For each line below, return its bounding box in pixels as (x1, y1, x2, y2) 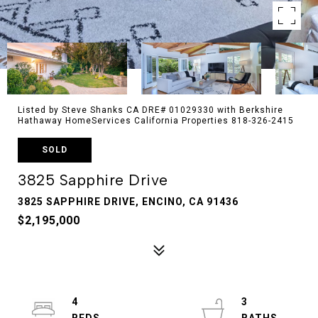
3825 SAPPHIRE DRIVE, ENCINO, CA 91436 (18, 196, 238, 207)
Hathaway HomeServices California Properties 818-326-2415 (18, 116, 294, 126)
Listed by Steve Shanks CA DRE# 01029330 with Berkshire (18, 105, 283, 115)
